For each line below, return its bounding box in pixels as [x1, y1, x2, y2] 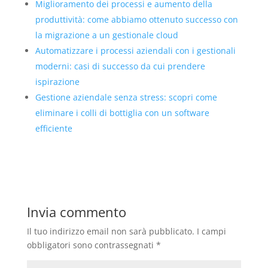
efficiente [35, 123, 72, 135]
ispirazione [35, 76, 80, 88]
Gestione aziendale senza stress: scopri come [35, 92, 217, 103]
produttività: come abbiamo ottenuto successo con [35, 14, 238, 26]
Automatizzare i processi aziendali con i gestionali [35, 45, 236, 57]
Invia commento [26, 203, 126, 221]
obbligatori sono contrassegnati [26, 239, 156, 251]
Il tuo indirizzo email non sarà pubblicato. [26, 226, 194, 237]
